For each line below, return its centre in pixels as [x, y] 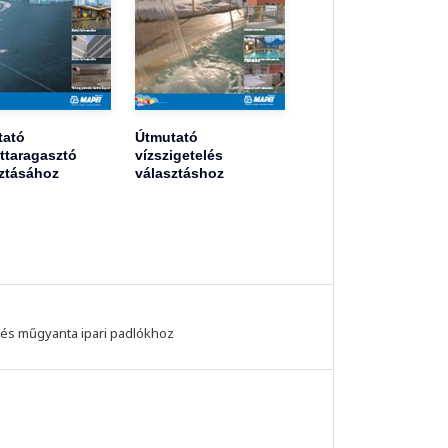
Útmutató [167, 137]
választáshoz [180, 173]
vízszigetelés [179, 155]
